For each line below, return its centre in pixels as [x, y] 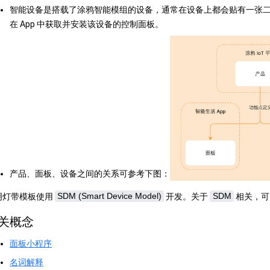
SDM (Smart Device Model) [110, 196]
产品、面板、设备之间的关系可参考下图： [90, 173]
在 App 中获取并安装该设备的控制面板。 [86, 24]
